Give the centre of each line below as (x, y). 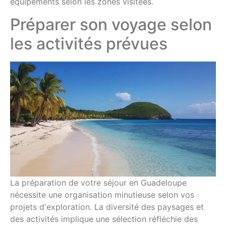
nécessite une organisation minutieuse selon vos (102, 195)
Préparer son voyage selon (111, 24)
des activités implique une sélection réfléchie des (104, 219)
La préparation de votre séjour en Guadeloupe (98, 183)
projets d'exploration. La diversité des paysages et (107, 207)
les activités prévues (89, 43)
